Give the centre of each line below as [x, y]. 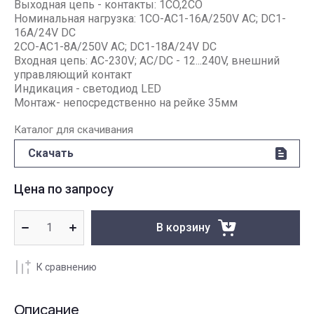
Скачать [51, 153]
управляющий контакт [73, 75]
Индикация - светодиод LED [88, 89]
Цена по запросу [64, 189]
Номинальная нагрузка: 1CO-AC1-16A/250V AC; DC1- [150, 19]
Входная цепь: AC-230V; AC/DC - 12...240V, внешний [147, 61]
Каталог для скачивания [74, 130]
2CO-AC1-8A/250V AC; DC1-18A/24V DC [115, 47]
